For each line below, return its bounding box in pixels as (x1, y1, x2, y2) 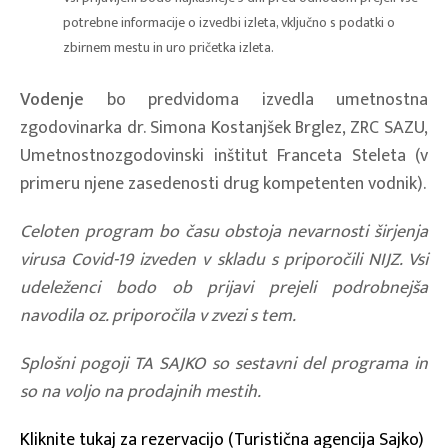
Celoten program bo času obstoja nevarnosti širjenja (20, 216, 428, 247)
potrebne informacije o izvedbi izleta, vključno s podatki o (62, 11, 395, 34)
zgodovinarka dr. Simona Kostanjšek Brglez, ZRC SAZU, (20, 112, 428, 143)
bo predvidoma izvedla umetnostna (84, 84, 428, 115)
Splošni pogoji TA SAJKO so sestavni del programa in (20, 348, 428, 379)
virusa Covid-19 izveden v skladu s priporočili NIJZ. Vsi (20, 244, 428, 275)
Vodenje (20, 84, 84, 115)
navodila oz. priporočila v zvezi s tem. (20, 300, 300, 331)
